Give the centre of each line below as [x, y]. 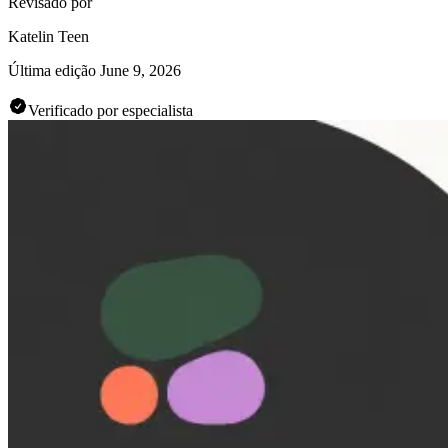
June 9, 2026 [140, 70]
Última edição [52, 70]
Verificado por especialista [110, 110]
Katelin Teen [48, 36]
